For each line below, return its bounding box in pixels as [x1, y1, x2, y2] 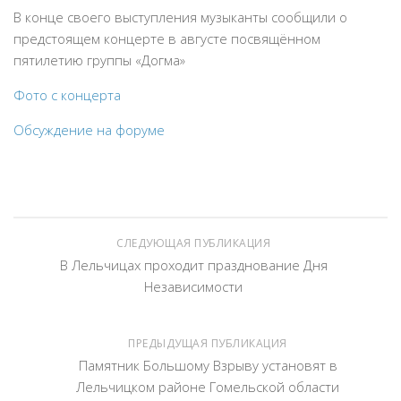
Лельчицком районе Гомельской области [76, 378, 339, 396]
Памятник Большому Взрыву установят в [78, 356, 337, 374]
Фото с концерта [13, 86, 121, 104]
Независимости [144, 277, 243, 295]
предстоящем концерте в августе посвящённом [13, 30, 320, 47]
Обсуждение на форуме [13, 121, 165, 139]
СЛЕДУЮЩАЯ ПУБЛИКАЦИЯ [116, 235, 270, 251]
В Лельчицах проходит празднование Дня [59, 256, 328, 274]
